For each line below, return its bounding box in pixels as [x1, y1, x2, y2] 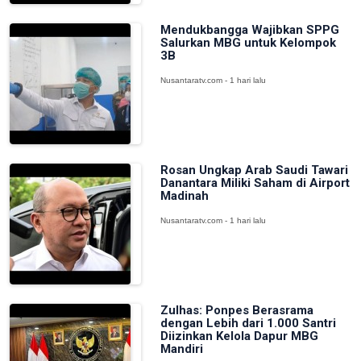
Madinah [160, 189, 209, 203]
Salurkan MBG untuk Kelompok [160, 35, 336, 50]
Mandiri [160, 342, 203, 356]
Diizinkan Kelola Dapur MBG [160, 329, 318, 343]
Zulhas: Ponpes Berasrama [160, 303, 313, 317]
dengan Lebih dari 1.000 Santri [160, 316, 336, 330]
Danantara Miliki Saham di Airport [160, 176, 350, 190]
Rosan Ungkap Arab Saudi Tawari [160, 163, 348, 177]
